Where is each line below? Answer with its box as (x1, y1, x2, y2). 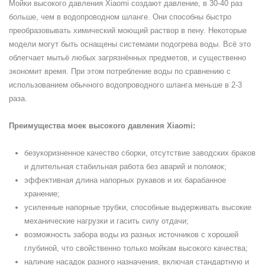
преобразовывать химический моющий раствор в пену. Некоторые (9, 26, 247, 35)
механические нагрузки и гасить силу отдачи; (24, 216, 189, 225)
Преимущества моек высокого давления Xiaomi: (9, 121, 195, 130)
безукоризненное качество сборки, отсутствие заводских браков (24, 148, 256, 157)
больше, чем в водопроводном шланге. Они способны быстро (9, 12, 231, 21)
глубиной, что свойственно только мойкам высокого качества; (24, 244, 248, 253)
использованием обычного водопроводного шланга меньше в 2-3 (9, 80, 242, 89)
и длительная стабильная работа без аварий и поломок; (24, 162, 227, 171)
